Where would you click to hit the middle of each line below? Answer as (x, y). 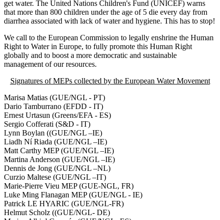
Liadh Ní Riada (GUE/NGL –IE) (55, 142)
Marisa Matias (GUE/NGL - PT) (55, 98)
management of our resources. (50, 64)
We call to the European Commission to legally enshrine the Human (109, 38)
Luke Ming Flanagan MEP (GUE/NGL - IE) (73, 195)
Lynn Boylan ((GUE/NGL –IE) (53, 133)
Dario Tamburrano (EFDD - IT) (54, 107)
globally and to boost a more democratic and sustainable (90, 55)
